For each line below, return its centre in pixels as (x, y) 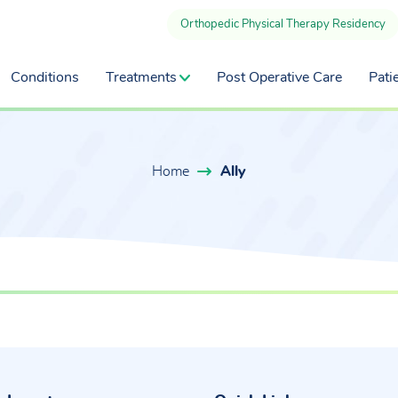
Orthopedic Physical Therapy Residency (283, 24)
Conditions (45, 77)
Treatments (141, 77)
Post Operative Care (279, 77)
